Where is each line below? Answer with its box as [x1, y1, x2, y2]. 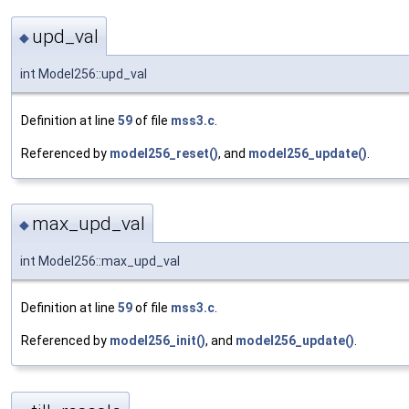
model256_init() [110, 333, 205, 349]
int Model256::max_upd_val [20, 254, 180, 269]
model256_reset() [110, 145, 218, 161]
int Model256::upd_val [20, 66, 147, 81]
